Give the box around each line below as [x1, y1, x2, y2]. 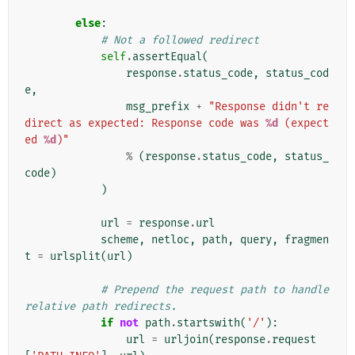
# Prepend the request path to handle [101, 283, 329, 297]
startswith [177, 316, 240, 330]
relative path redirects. [25, 300, 177, 314]
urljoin [164, 333, 208, 347]
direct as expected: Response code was [25, 116, 265, 131]
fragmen [284, 233, 329, 247]
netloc [151, 233, 189, 247]
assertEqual [132, 50, 202, 64]
